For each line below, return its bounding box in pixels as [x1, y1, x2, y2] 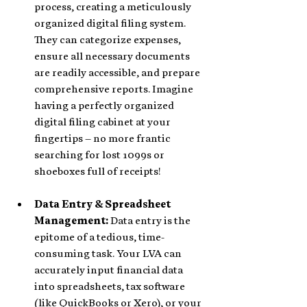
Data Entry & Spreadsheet [34, 197, 173, 210]
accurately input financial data [34, 263, 185, 276]
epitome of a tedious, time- [34, 230, 164, 243]
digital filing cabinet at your [34, 115, 173, 128]
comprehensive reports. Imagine [34, 82, 195, 95]
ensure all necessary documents [34, 49, 192, 62]
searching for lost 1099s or [34, 148, 167, 161]
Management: [34, 214, 108, 227]
